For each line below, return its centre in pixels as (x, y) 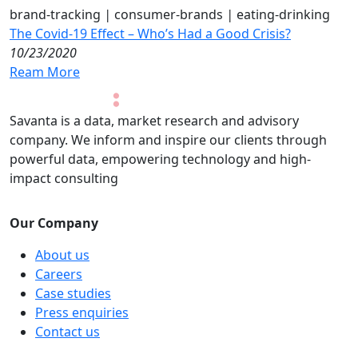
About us (62, 255)
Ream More (45, 72)
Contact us (68, 332)
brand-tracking (55, 15)
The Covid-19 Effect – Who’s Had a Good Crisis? (150, 34)
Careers (59, 274)
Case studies (73, 294)
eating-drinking (282, 15)
